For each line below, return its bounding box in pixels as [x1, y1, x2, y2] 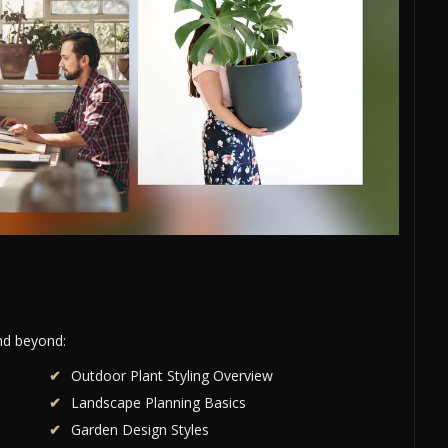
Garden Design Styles [71, 419, 209, 439]
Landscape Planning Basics [71, 392, 246, 412]
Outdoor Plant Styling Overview [71, 365, 273, 385]
